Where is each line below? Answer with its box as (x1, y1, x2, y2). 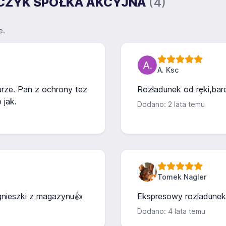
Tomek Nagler (157, 173, 206, 181)
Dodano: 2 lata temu (137, 100, 205, 108)
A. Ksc (157, 66, 179, 74)
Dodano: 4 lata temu (137, 207, 205, 215)
